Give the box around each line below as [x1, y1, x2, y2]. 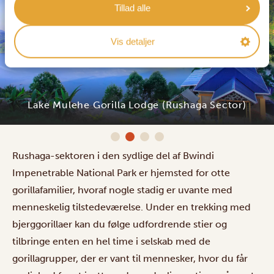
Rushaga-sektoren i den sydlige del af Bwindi [12, 149, 214, 161]
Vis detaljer [110, 36, 155, 47]
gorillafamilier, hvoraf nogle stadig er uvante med [12, 183, 232, 196]
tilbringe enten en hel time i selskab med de [12, 235, 210, 247]
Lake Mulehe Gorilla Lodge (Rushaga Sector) [28, 98, 246, 111]
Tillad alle [114, 2, 150, 13]
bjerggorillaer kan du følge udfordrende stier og [12, 218, 227, 230]
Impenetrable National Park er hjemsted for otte [12, 166, 230, 179]
